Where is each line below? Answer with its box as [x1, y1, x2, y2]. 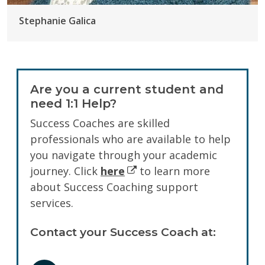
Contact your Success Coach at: [30, 224, 216, 239]
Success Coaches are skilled [30, 115, 170, 130]
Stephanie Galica [19, 14, 96, 27]
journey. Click [30, 163, 101, 178]
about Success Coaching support [30, 179, 198, 194]
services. [30, 195, 73, 210]
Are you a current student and [30, 82, 224, 96]
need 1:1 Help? [30, 96, 117, 111]
